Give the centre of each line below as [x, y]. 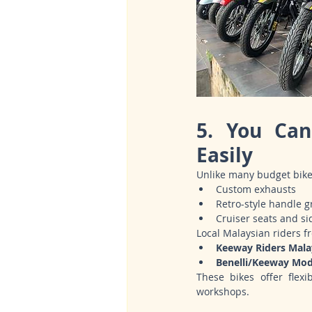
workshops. [223, 292]
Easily [225, 155]
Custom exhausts [256, 189]
